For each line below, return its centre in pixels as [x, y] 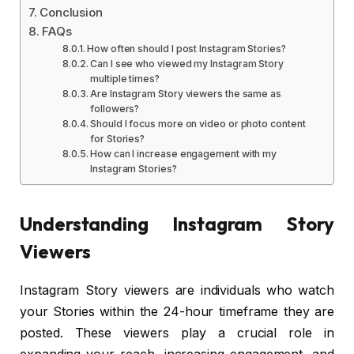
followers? [115, 108]
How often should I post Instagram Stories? [186, 48]
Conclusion [71, 12]
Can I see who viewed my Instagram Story [187, 63]
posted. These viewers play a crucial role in [177, 333]
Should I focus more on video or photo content [198, 123]
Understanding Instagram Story [177, 223]
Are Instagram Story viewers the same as [186, 93]
